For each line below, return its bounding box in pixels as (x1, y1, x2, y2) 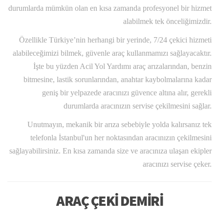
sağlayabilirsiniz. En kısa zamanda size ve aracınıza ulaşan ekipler (9, 147, 212, 155)
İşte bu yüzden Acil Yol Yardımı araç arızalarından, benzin (33, 62, 212, 71)
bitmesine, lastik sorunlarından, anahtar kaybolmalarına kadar (23, 75, 212, 84)
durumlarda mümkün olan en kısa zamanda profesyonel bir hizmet (8, 4, 212, 13)
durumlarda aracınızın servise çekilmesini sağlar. (64, 102, 212, 110)
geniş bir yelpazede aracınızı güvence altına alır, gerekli (42, 88, 212, 97)
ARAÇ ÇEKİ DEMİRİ (56, 191, 163, 210)
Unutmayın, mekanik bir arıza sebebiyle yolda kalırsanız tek (27, 120, 212, 129)
